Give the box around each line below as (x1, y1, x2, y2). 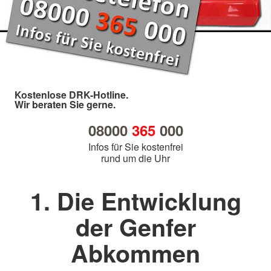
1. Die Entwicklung (30, 183, 241, 218)
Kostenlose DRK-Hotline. (15, 87, 128, 102)
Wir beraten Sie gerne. (15, 97, 116, 111)
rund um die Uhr (101, 151, 170, 165)
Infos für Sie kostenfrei (88, 139, 183, 154)
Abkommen (71, 235, 200, 270)
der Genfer (75, 209, 196, 244)
